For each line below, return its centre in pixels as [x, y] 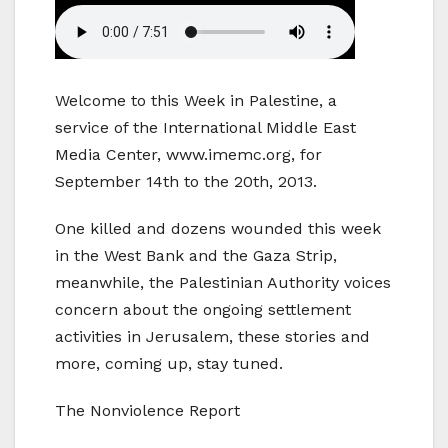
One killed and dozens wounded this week [218, 229]
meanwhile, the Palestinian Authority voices [223, 283]
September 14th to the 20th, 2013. [186, 182]
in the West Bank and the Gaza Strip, [196, 256]
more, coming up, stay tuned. [169, 364]
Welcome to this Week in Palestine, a [196, 101]
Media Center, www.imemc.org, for [188, 155]
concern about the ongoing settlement [203, 310]
